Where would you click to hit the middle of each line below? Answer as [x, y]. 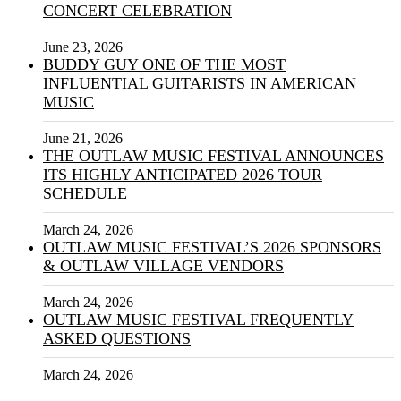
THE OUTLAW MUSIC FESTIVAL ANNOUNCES [213, 156]
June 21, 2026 [83, 139]
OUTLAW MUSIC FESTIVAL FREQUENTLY [198, 320]
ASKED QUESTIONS [117, 339]
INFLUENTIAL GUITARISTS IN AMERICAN [200, 84]
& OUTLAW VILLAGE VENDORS [163, 266]
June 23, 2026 [83, 47]
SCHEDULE [85, 194]
